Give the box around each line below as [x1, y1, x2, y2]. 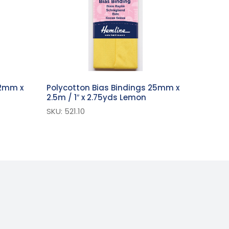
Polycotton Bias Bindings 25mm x [47, 82, 179, 94]
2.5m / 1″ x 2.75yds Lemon [47, 92, 146, 103]
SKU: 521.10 [47, 106, 85, 117]
